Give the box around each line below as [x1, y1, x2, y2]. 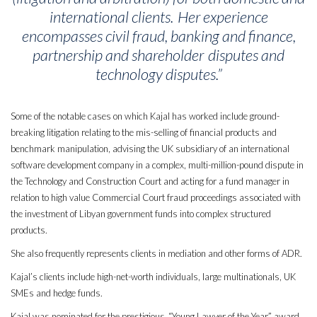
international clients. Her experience [49, 7, 268, 27]
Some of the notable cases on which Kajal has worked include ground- [11, 110, 279, 122]
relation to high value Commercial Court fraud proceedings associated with [11, 192, 301, 204]
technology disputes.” [95, 64, 222, 84]
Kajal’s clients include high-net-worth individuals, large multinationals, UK [11, 271, 296, 283]
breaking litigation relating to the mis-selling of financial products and [11, 127, 277, 139]
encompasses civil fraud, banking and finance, [21, 26, 296, 46]
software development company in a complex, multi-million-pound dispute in [11, 159, 304, 171]
